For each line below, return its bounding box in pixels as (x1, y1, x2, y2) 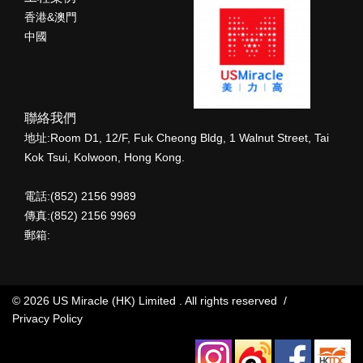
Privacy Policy (12, 311, 83, 325)
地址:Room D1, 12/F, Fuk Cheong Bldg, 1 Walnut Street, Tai (24, 130, 329, 144)
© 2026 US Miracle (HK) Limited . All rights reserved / (12, 293, 290, 307)
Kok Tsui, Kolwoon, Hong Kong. (24, 150, 185, 164)
